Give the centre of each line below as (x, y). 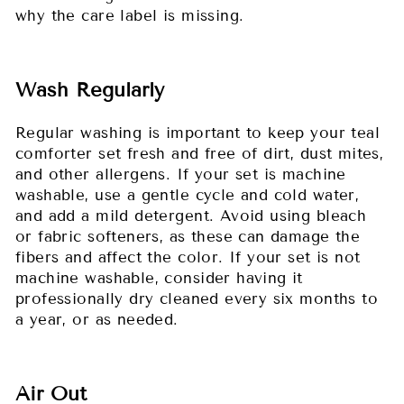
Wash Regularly (90, 89)
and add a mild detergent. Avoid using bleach (191, 216)
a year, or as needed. (97, 319)
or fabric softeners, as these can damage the (188, 236)
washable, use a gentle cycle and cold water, (188, 195)
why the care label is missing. (130, 15)
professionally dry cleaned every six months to (197, 298)
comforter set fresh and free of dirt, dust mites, (200, 153)
